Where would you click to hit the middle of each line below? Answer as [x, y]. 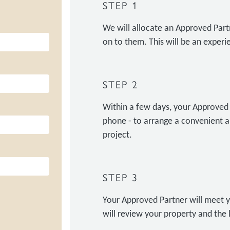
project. [117, 135]
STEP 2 [120, 84]
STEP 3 [120, 177]
